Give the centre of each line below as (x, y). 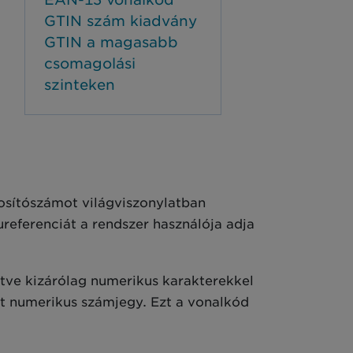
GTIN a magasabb (111, 42)
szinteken (80, 85)
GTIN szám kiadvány (121, 21)
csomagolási (90, 63)
